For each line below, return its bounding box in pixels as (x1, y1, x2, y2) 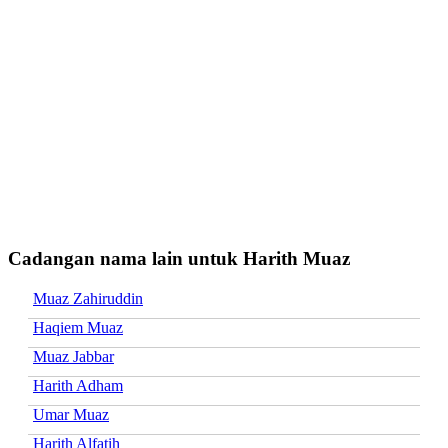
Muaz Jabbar (33, 347, 114, 365)
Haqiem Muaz (33, 318, 123, 336)
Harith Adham (33, 376, 123, 394)
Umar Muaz (33, 405, 109, 423)
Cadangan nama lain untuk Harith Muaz (8, 247, 350, 269)
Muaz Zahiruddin (33, 289, 143, 307)
